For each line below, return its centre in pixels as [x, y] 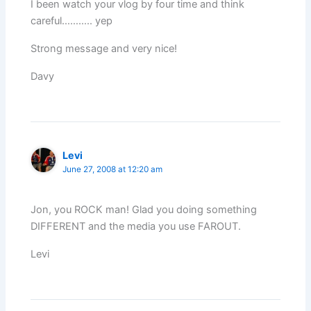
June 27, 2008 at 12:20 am [113, 170]
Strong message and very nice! [104, 49]
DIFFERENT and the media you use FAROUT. [136, 227]
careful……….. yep [72, 21]
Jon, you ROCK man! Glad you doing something [144, 210]
